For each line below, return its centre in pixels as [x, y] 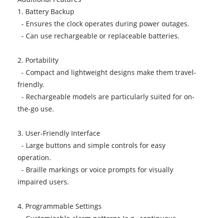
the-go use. [36, 109]
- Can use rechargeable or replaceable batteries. [98, 36]
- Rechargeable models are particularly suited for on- [106, 96]
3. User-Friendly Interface [61, 133]
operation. [34, 157]
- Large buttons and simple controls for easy [91, 145]
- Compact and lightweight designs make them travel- [107, 72]
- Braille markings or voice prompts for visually [95, 169]
